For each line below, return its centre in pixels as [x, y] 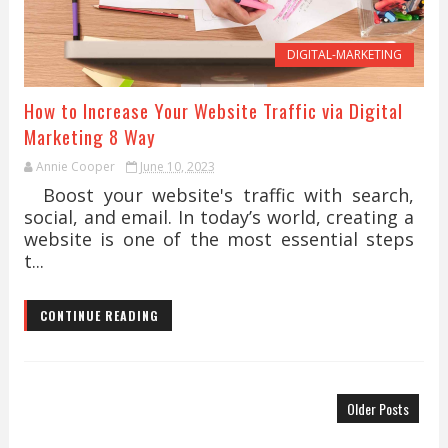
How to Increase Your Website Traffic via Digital [213, 110]
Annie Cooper [75, 166]
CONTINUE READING [99, 315]
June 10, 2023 [177, 166]
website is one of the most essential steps [219, 239]
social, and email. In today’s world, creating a [219, 217]
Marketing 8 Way [89, 136]
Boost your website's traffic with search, [219, 195]
